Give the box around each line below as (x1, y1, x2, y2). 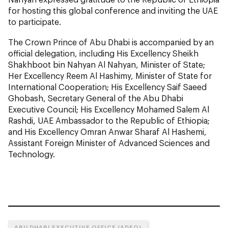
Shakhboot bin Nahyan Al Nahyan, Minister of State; (8, 60, 205, 70)
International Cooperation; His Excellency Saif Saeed (8, 82, 207, 92)
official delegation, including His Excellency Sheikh (8, 48, 198, 59)
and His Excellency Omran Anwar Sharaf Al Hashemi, (8, 127, 207, 137)
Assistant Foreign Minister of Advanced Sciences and (8, 138, 210, 148)
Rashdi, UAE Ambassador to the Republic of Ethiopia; (8, 116, 210, 126)
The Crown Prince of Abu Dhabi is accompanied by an (8, 37, 214, 47)
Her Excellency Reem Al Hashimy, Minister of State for (8, 71, 212, 81)
